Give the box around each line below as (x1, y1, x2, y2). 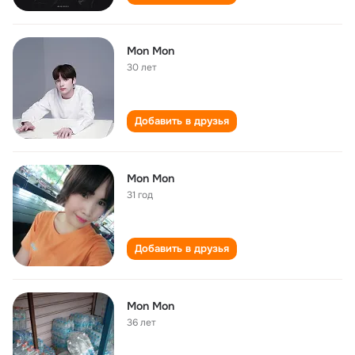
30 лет (127, 61, 157, 74)
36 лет (127, 316, 156, 329)
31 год (127, 189, 153, 201)
